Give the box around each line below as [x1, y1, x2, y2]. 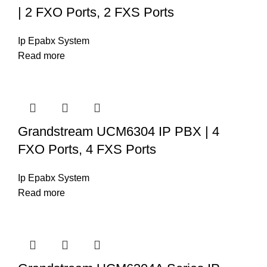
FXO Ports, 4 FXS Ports [18, 141, 156, 157]
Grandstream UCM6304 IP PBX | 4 [18, 123, 219, 139]
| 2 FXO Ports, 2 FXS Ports [18, 4, 174, 20]
